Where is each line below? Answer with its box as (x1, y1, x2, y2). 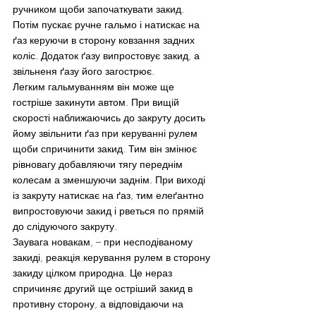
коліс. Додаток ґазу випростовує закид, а (13, 48, 202, 62)
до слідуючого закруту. (13, 219, 117, 233)
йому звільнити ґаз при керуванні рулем (13, 126, 200, 140)
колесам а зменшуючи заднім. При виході (13, 172, 208, 186)
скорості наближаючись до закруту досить (13, 110, 208, 124)
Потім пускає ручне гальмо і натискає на (13, 17, 202, 31)
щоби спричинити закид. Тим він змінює (13, 141, 200, 155)
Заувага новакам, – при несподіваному (13, 234, 195, 248)
